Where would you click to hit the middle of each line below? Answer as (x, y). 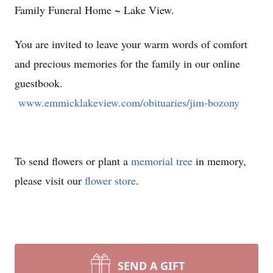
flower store (110, 180)
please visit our (50, 180)
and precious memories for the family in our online (127, 63)
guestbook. (39, 83)
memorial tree (162, 161)
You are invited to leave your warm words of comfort (131, 44)
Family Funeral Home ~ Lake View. (98, 10)
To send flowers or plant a (73, 161)
